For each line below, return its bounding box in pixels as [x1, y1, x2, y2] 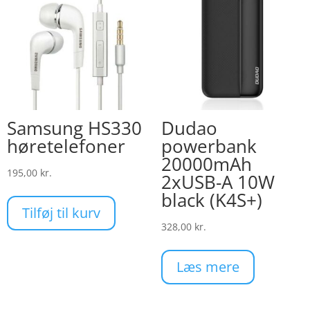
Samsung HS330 [7, 116, 142, 141]
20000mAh [161, 152, 252, 177]
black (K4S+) [161, 188, 262, 213]
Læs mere [176, 257, 239, 277]
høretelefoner [7, 134, 125, 159]
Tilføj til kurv [22, 203, 100, 223]
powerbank [161, 134, 257, 159]
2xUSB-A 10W [161, 170, 275, 195]
